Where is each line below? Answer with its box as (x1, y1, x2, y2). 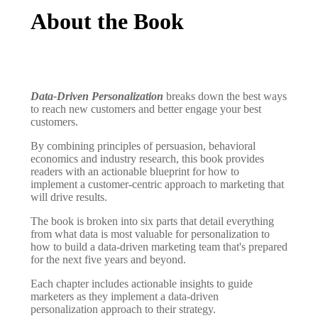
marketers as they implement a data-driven (31, 290, 219, 302)
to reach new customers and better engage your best (31, 102, 261, 115)
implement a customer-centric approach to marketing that (31, 177, 284, 190)
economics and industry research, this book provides (31, 152, 264, 165)
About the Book (31, 9, 184, 35)
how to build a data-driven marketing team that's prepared (31, 240, 287, 253)
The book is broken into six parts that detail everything (31, 214, 274, 227)
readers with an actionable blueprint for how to (31, 165, 239, 177)
